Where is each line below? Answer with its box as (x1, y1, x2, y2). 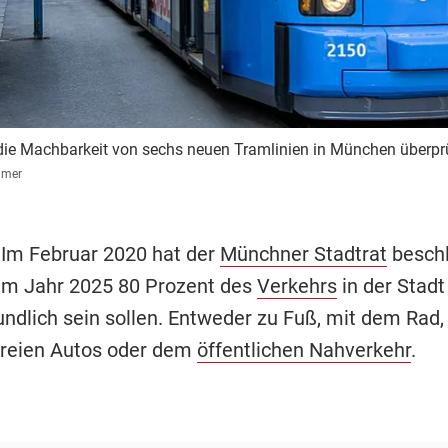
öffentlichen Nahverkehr (196, 338, 411, 363)
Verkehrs (256, 274, 337, 299)
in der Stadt (336, 274, 445, 299)
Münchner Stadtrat (219, 242, 387, 267)
